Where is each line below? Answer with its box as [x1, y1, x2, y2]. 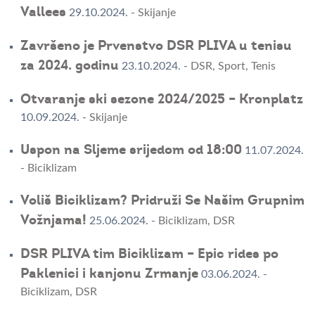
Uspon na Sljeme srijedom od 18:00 [20, 141, 242, 159]
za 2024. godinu [20, 57, 119, 75]
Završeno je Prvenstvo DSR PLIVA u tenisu [20, 37, 292, 55]
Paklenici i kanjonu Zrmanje [20, 265, 198, 283]
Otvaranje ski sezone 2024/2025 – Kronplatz [20, 91, 303, 108]
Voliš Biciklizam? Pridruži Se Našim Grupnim [20, 192, 304, 210]
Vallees [20, 4, 66, 21]
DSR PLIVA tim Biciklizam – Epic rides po [20, 245, 278, 263]
